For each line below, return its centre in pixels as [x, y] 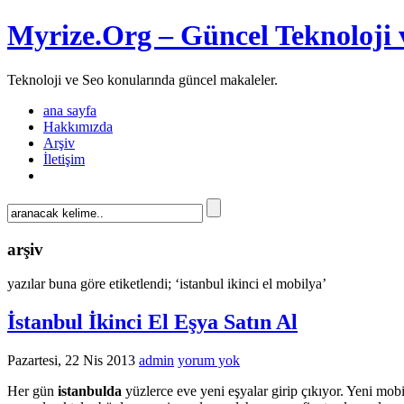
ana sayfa [70, 110]
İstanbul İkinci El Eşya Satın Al [152, 322]
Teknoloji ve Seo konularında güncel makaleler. [142, 79]
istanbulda [92, 391]
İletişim [64, 159]
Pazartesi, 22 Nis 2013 [71, 361]
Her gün [32, 391]
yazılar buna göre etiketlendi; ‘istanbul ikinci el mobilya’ [167, 284]
